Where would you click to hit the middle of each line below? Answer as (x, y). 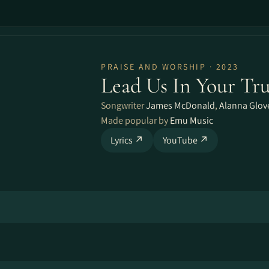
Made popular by (135, 120)
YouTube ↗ (186, 140)
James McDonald (180, 105)
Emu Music (192, 120)
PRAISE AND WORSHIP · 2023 (170, 67)
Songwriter (123, 105)
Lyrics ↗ (127, 140)
